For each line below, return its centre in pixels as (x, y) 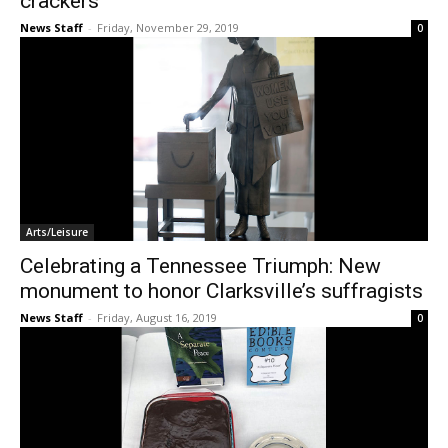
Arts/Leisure (57, 232)
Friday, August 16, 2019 (157, 318)
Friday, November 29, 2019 (168, 28)
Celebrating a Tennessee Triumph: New (200, 266)
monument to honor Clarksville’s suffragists (221, 291)
